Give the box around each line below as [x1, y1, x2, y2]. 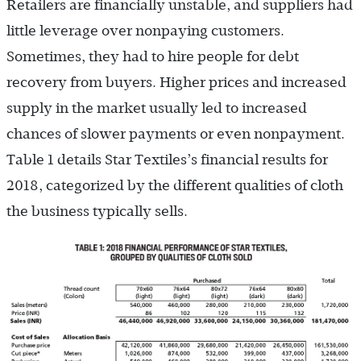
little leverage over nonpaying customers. [6, 22, 284, 39]
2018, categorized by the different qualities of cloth [6, 176, 343, 193]
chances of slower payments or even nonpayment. [6, 125, 345, 142]
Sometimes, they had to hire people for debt [6, 48, 299, 64]
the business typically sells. [6, 202, 188, 219]
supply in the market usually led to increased [6, 99, 307, 116]
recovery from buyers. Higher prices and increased [6, 73, 346, 90]
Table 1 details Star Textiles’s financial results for [6, 151, 328, 168]
